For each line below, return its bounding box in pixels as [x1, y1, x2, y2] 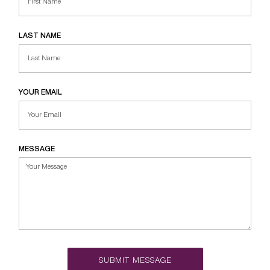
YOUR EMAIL [19, 89, 63, 96]
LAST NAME [19, 33, 61, 40]
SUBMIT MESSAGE [98, 257, 172, 264]
